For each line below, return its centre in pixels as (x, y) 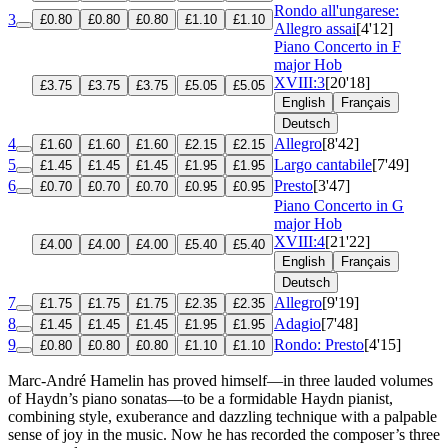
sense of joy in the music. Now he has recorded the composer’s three (224, 434)
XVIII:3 (299, 82)
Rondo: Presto (319, 344)
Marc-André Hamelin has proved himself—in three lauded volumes (220, 380)
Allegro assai (315, 28)
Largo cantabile (323, 164)
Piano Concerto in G (339, 205)
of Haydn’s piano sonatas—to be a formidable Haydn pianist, (200, 398)
